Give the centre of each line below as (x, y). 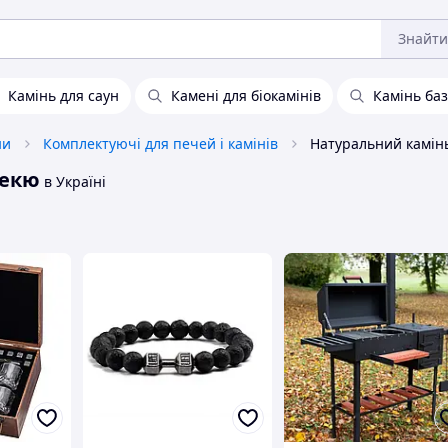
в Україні (73, 181)
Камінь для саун (63, 95)
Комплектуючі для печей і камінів (160, 143)
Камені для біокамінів (246, 95)
